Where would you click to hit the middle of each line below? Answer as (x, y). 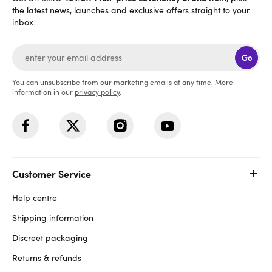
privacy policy (97, 92)
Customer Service (52, 174)
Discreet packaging (50, 238)
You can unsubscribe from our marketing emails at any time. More (123, 82)
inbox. (24, 22)
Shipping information (53, 218)
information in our (43, 92)
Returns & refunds (47, 258)
